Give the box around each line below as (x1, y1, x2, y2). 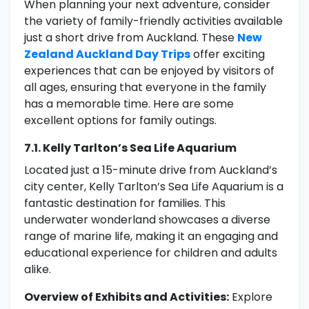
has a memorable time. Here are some (24, 96, 234, 112)
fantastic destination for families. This (24, 195, 226, 212)
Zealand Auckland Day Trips (24, 46, 190, 63)
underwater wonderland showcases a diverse (24, 212, 270, 228)
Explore (229, 289, 272, 306)
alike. (24, 261, 51, 278)
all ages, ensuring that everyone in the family (24, 79, 266, 96)
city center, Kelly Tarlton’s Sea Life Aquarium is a (24, 179, 283, 195)
